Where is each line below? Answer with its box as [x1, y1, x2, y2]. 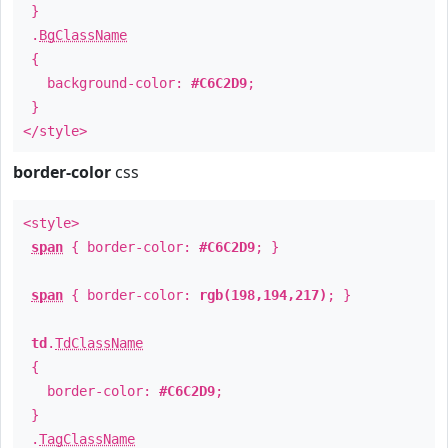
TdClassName [55, 335, 143, 351]
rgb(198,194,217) [199, 287, 327, 303]
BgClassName [39, 27, 127, 43]
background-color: [23, 75, 191, 91]
